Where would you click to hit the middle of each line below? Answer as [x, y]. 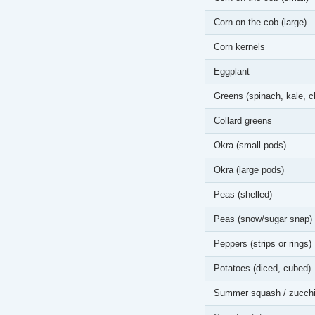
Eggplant [232, 71]
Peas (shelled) [243, 194]
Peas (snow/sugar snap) [263, 219]
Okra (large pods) [249, 170]
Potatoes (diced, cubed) [262, 268]
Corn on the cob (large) [260, 22]
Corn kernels [239, 47]
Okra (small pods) [250, 145]
